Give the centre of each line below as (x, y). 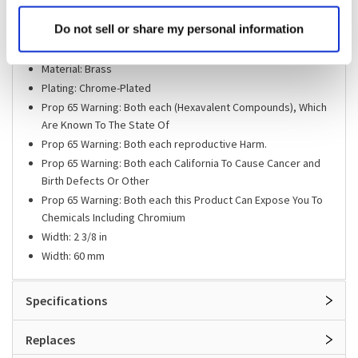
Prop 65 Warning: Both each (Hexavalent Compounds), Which (184, 107)
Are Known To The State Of (105, 124)
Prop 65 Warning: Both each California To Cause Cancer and (181, 163)
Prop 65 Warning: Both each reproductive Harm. (154, 143)
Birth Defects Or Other (95, 180)
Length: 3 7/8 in (77, 30)
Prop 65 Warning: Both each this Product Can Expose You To (182, 199)
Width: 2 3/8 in (74, 236)
